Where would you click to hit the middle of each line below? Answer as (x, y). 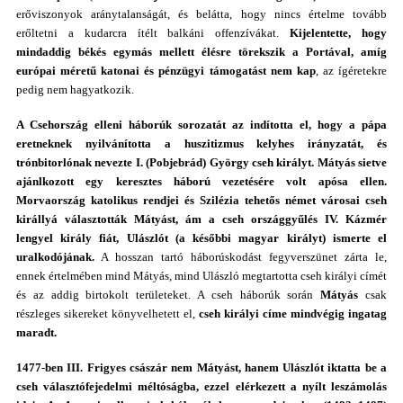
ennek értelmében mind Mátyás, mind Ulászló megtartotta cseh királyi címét (201, 276)
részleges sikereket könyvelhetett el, (107, 313)
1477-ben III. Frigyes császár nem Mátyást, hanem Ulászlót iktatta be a (201, 367)
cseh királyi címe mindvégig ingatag (293, 313)
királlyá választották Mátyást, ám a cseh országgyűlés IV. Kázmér (201, 219)
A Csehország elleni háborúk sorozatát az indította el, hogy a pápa (201, 125)
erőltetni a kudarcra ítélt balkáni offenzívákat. (153, 33)
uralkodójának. (55, 257)
